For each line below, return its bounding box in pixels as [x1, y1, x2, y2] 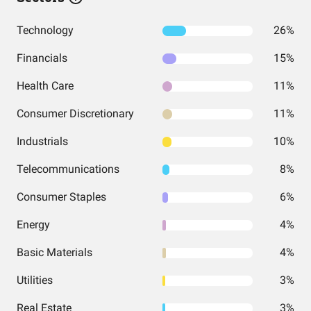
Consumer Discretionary [17, 107, 134, 120]
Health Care [17, 79, 74, 92]
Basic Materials [17, 246, 92, 259]
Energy [17, 218, 50, 231]
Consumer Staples [17, 190, 106, 203]
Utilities [17, 274, 53, 287]
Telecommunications [17, 162, 119, 176]
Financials [17, 51, 67, 65]
